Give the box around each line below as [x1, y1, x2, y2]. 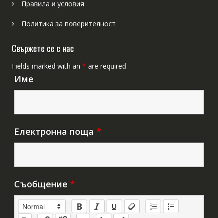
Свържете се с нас [11, 41, 74, 54]
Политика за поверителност [21, 18, 116, 28]
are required [86, 61, 126, 71]
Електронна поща [14, 125, 96, 137]
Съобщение [14, 178, 70, 190]
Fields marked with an [11, 61, 82, 71]
